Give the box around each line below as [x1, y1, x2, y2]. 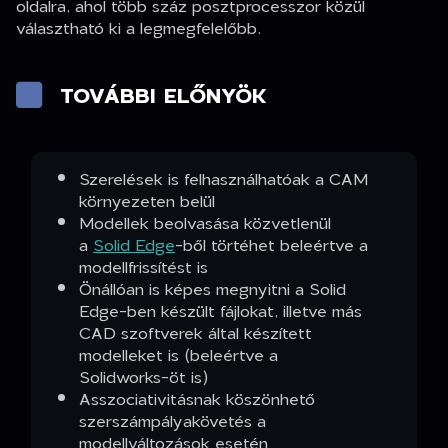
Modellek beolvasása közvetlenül [79, 208, 331, 238]
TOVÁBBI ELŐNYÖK [60, 77, 267, 114]
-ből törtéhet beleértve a [175, 230, 368, 260]
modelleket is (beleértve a [79, 340, 278, 370]
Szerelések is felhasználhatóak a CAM [79, 164, 368, 194]
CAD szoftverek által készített [79, 318, 312, 348]
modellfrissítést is [79, 252, 208, 282]
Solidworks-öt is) [79, 362, 208, 392]
